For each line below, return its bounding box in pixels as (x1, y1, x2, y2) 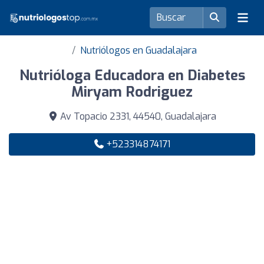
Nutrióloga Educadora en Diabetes (19, 66, 245, 85)
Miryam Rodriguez (71, 82, 193, 101)
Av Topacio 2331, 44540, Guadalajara (57, 110, 216, 123)
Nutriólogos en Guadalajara (80, 44, 197, 57)
